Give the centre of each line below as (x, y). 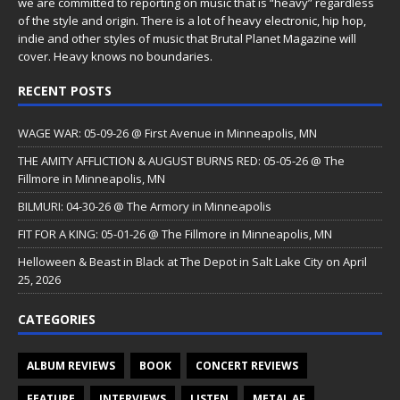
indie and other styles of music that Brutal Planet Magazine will (187, 39)
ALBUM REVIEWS (71, 366)
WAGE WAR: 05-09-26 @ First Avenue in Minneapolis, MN (167, 133)
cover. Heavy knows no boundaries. (115, 57)
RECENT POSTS (65, 91)
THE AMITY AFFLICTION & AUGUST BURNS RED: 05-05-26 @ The (181, 161)
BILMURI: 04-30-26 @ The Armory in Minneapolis (145, 207)
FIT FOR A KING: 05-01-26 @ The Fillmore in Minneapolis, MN (175, 234)
